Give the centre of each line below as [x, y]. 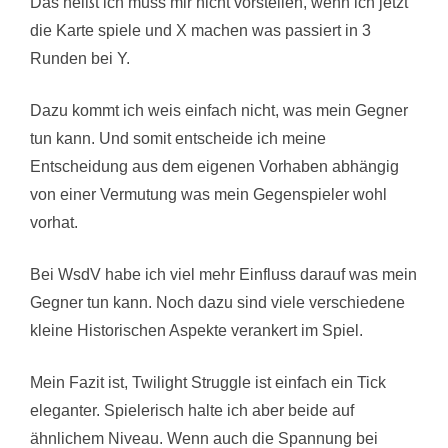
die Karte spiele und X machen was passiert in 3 [200, 30]
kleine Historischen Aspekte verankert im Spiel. [196, 330]
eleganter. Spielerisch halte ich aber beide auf [192, 410]
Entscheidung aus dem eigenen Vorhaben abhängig [214, 166]
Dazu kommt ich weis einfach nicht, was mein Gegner [219, 110]
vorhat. [54, 222]
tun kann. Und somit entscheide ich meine [178, 138]
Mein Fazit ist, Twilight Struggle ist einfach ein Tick [208, 382]
